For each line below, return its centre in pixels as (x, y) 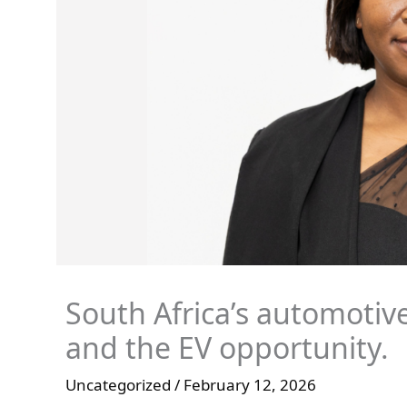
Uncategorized (118, 384)
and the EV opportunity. (227, 347)
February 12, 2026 (250, 384)
